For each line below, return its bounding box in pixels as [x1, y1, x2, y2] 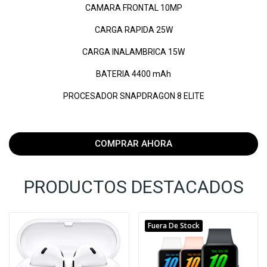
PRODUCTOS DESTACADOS [23, 176, 244, 198]
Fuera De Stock [147, 221, 200, 231]
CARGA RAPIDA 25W [94, 25, 173, 35]
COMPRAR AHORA [95, 138, 172, 150]
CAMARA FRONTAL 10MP [85, 3, 182, 13]
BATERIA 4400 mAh [96, 69, 171, 79]
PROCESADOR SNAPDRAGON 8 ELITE [63, 91, 204, 101]
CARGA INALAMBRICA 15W [82, 47, 185, 57]
